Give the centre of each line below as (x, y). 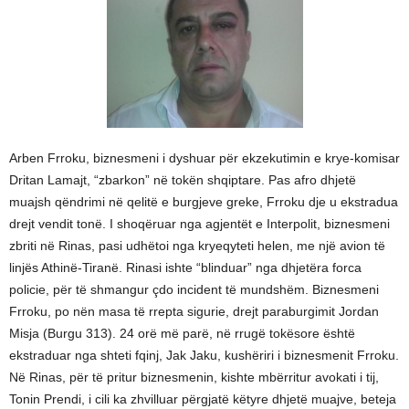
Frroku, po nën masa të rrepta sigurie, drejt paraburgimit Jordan (194, 311)
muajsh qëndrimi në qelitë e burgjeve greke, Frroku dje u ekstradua (204, 202)
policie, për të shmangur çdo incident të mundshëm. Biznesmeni (194, 289)
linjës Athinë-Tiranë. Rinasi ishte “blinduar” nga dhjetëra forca (185, 267)
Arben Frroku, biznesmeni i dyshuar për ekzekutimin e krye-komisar (204, 158)
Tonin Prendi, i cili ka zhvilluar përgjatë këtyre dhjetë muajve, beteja (203, 399)
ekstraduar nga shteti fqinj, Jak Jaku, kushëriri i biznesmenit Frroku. (204, 355)
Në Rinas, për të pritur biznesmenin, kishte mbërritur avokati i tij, (194, 377)
